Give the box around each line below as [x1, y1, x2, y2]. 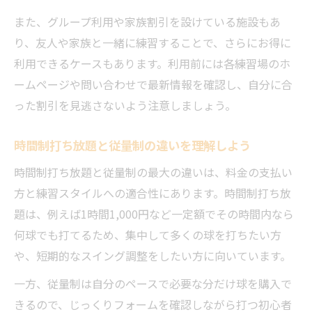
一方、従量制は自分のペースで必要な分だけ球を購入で [14, 275, 292, 292]
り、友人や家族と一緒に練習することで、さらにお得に [14, 34, 291, 51]
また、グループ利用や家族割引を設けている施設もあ [14, 13, 281, 30]
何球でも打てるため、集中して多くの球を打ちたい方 [14, 226, 281, 243]
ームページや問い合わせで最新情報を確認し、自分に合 [14, 76, 292, 93]
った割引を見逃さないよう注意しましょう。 [14, 97, 236, 114]
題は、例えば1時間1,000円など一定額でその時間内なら [14, 205, 294, 222]
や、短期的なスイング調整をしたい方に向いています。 [14, 247, 291, 264]
